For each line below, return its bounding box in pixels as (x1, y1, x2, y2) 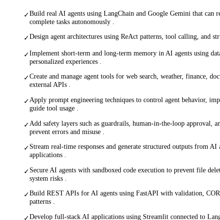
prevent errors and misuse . (29, 127, 105, 136)
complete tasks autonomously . (29, 17, 114, 26)
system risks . (29, 174, 67, 182)
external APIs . (29, 81, 71, 89)
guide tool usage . (29, 104, 79, 112)
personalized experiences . (29, 57, 102, 65)
